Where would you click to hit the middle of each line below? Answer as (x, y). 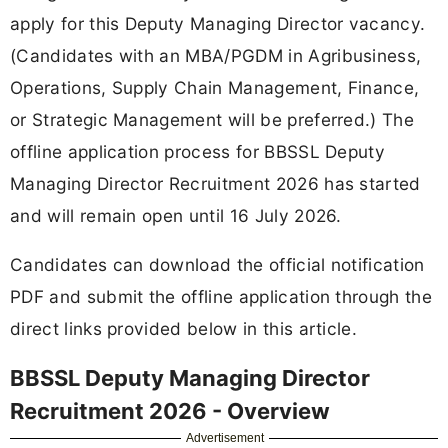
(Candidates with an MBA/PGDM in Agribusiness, (216, 55)
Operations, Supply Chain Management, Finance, (215, 87)
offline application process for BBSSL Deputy (198, 151)
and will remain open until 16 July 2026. (176, 215)
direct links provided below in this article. (184, 328)
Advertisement (225, 437)
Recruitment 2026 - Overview (170, 410)
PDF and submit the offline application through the (221, 296)
